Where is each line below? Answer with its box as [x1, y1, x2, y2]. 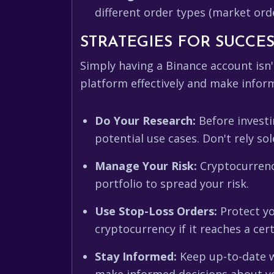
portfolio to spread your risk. [95, 176, 249, 191]
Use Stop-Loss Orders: [95, 204, 217, 218]
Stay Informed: [95, 249, 177, 264]
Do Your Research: [95, 113, 196, 128]
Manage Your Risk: [95, 158, 197, 173]
